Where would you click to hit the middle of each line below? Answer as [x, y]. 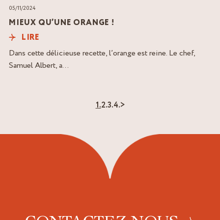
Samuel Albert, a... [39, 65]
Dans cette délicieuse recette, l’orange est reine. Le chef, [102, 53]
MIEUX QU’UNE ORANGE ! [62, 23]
